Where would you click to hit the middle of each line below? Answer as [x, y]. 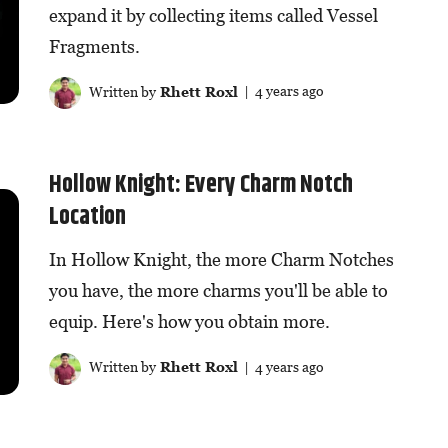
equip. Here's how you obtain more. [189, 322]
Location [87, 217]
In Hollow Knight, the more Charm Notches [221, 260]
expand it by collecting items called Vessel [213, 15]
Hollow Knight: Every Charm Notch [200, 185]
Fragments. [94, 46]
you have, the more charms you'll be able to [218, 291]
